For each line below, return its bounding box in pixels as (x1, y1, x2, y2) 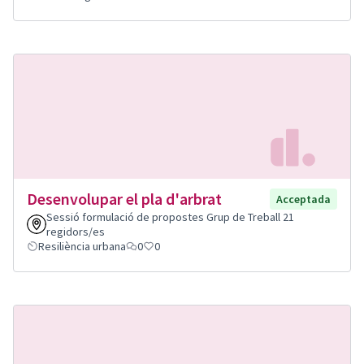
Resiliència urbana (38, 239, 126, 253)
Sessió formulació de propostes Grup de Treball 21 (46, 210, 294, 224)
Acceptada (276, 192, 331, 206)
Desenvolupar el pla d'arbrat (27, 188, 222, 209)
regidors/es (46, 224, 105, 239)
